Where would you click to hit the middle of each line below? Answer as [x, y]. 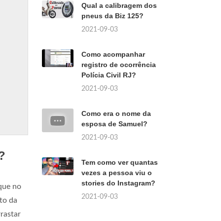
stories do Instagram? [118, 183]
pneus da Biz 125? [112, 16]
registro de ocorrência [119, 65]
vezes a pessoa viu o [117, 173]
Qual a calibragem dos [119, 5]
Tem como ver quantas [120, 162]
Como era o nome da [116, 113]
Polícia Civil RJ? [109, 75]
